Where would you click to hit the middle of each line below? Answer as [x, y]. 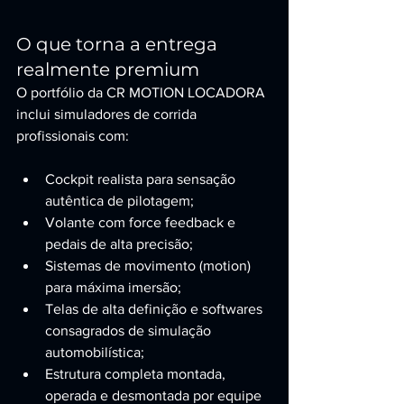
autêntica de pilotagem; [119, 201]
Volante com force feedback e [142, 222]
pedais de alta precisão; [119, 244]
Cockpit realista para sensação [142, 179]
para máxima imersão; [113, 287]
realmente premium [108, 69]
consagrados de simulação [130, 331]
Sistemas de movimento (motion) [150, 266]
